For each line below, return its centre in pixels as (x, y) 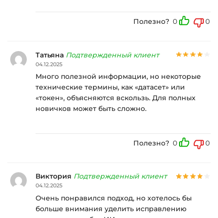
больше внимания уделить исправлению (111, 209)
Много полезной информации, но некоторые (118, 77)
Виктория (54, 176)
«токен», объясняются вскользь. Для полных (116, 98)
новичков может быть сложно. (91, 109)
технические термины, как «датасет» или (110, 87)
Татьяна (51, 55)
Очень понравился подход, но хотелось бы (114, 198)
